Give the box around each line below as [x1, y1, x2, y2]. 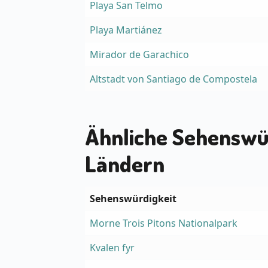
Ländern [85, 148, 165, 178]
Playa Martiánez [90, 23, 162, 37]
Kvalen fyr [90, 240, 135, 254]
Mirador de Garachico [90, 48, 189, 62]
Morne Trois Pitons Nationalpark [90, 216, 237, 230]
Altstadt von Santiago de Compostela [90, 72, 257, 86]
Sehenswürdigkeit [90, 191, 176, 205]
